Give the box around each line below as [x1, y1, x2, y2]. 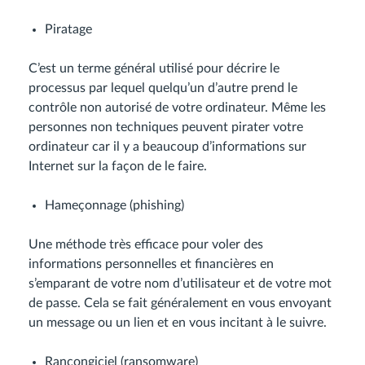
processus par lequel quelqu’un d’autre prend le [29, 81, 297, 95]
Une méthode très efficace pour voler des [29, 238, 263, 251]
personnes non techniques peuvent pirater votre [29, 121, 303, 134]
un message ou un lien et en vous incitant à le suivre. [29, 316, 327, 329]
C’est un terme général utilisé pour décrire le [29, 62, 279, 75]
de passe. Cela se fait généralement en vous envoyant [29, 297, 332, 310]
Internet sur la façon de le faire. [29, 160, 207, 173]
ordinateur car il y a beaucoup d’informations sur [29, 140, 306, 153]
